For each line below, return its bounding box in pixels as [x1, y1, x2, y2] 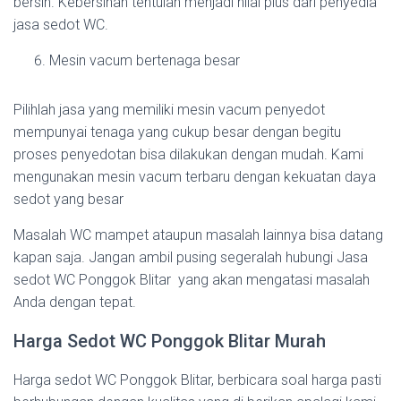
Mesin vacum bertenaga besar [49, 52, 240, 69]
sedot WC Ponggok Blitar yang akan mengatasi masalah [13, 271, 370, 288]
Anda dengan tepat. [13, 294, 136, 311]
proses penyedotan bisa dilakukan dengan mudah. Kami [13, 146, 363, 163]
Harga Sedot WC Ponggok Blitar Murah [13, 330, 326, 352]
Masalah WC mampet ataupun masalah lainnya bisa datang [13, 226, 383, 243]
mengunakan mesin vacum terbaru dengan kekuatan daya [13, 168, 376, 185]
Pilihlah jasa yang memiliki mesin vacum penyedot [13, 101, 325, 118]
